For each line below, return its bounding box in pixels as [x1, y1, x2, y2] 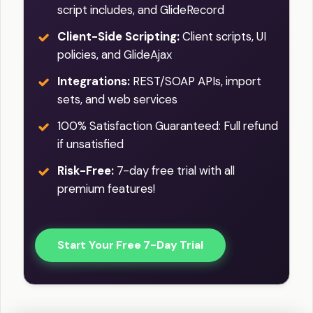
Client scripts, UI [180, 29, 266, 45]
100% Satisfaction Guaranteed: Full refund [57, 118, 278, 134]
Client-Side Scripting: [57, 29, 180, 45]
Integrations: [57, 73, 130, 89]
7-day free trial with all [114, 163, 235, 179]
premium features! [57, 181, 155, 197]
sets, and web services [57, 92, 177, 108]
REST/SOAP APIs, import [130, 73, 261, 89]
